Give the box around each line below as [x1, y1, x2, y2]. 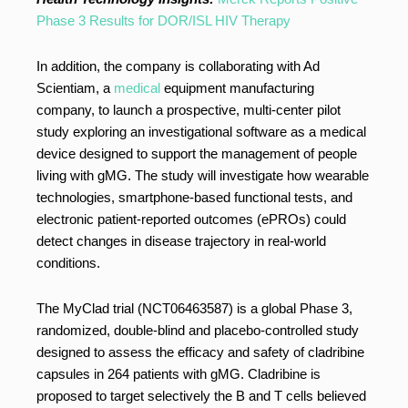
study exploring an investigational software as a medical [36, 124, 366, 139]
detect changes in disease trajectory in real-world [36, 233, 326, 249]
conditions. [36, 255, 100, 270]
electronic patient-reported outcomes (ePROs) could [36, 211, 346, 227]
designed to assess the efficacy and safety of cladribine [36, 344, 364, 360]
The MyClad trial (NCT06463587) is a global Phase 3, [36, 301, 352, 316]
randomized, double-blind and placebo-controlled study [36, 322, 359, 338]
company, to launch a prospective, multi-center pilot [36, 102, 341, 117]
